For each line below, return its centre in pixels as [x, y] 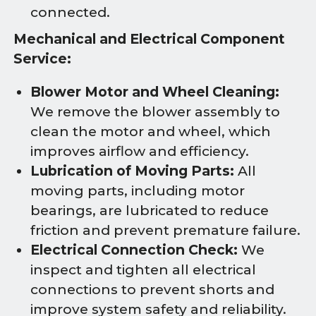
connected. [70, 12]
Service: [43, 59]
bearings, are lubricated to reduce [150, 210]
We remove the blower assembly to [155, 111]
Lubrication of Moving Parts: [132, 171]
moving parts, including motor [138, 190]
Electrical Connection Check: [134, 250]
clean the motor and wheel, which [151, 131]
